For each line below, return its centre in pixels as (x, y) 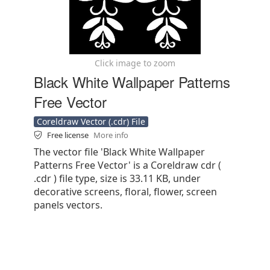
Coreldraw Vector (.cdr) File (91, 121)
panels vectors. (68, 205)
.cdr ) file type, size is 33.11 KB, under (117, 178)
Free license (69, 135)
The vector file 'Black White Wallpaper (119, 152)
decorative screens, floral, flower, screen (125, 192)
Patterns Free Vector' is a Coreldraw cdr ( (127, 165)
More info (111, 135)
